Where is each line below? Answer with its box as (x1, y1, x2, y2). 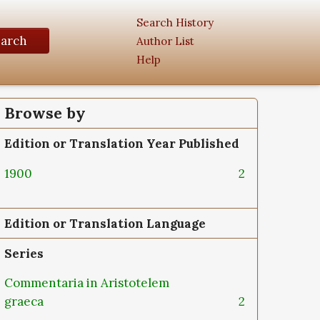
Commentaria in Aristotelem (4, 275, 169, 291)
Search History (136, 15, 214, 29)
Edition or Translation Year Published (4, 136, 239, 151)
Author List (136, 34, 194, 48)
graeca (4, 294, 46, 310)
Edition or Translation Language (4, 215, 206, 231)
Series (4, 245, 44, 261)
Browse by (4, 104, 86, 123)
